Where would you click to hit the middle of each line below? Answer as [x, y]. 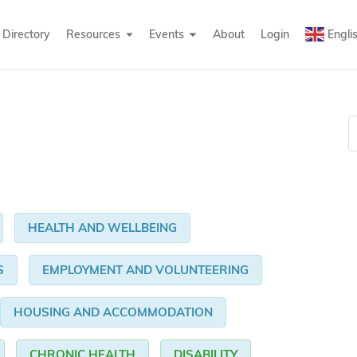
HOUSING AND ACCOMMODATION [113, 312]
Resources [93, 34]
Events [166, 34]
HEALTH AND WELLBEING [102, 228]
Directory [26, 34]
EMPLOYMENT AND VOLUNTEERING [145, 270]
